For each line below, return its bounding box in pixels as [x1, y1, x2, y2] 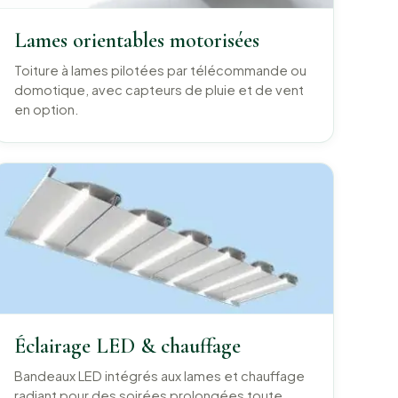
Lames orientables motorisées [13, 28, 259, 54]
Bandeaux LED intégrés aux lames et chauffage [13, 368, 305, 385]
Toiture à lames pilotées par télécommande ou [13, 62, 306, 79]
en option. [13, 101, 79, 118]
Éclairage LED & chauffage [13, 333, 241, 360]
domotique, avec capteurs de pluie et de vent [13, 82, 304, 99]
